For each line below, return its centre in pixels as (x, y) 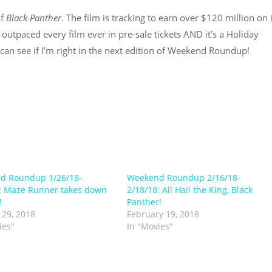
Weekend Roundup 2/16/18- (183, 177)
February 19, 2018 (163, 214)
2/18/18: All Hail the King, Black (189, 189)
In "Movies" (150, 226)
